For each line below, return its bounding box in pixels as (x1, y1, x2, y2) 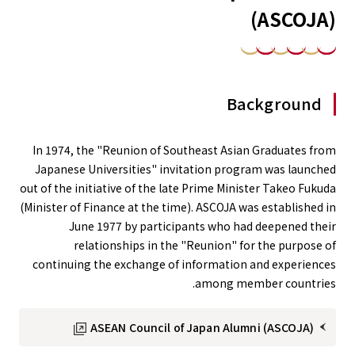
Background (227, 92, 322, 115)
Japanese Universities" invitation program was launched (35, 161, 336, 177)
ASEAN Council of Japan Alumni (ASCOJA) (90, 319, 314, 335)
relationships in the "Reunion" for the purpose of (74, 237, 336, 253)
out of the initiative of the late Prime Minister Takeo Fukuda (20, 180, 336, 196)
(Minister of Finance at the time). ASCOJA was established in (20, 199, 336, 215)
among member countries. (195, 275, 336, 291)
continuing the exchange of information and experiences (32, 256, 336, 272)
